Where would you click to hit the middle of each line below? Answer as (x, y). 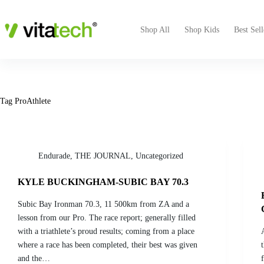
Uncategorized (159, 156)
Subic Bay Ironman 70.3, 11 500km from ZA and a (103, 204)
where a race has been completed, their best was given (108, 245)
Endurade (54, 156)
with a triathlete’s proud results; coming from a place (106, 231)
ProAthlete (32, 101)
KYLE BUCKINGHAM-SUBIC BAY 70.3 (103, 182)
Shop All (155, 29)
